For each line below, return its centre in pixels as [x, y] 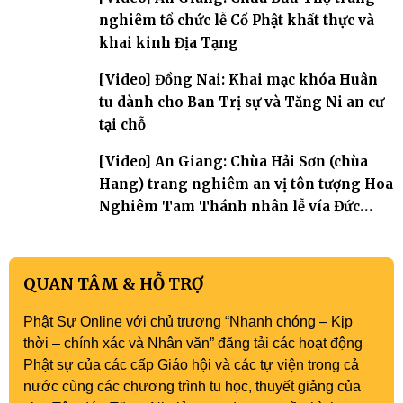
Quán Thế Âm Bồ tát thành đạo [207, 228]
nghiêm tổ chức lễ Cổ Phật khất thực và [237, 20]
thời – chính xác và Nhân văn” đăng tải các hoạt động [193, 343]
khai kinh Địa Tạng [169, 42]
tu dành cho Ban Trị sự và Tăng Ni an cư [242, 102]
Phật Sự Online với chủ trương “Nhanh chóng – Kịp [188, 321]
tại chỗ [122, 124]
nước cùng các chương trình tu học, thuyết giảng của [192, 386]
